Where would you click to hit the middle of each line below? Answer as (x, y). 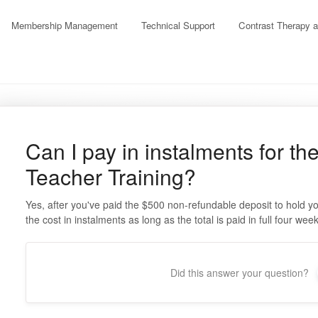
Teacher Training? (110, 176)
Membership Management (65, 25)
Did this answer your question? (240, 273)
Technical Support (178, 25)
